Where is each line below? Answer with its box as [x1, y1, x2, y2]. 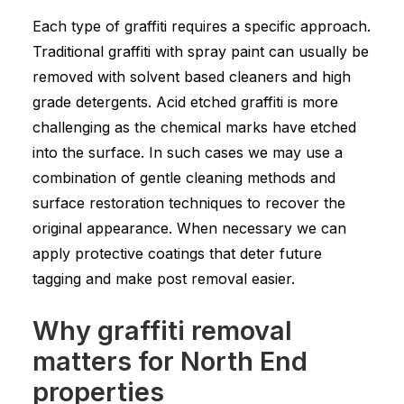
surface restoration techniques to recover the [32, 194, 345, 212]
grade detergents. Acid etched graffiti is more [32, 93, 338, 111]
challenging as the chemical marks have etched [32, 118, 356, 136]
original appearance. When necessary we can [32, 219, 346, 237]
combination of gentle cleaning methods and [32, 169, 335, 187]
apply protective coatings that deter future [32, 244, 322, 262]
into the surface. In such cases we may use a [32, 143, 343, 161]
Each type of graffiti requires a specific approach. [32, 17, 371, 35]
